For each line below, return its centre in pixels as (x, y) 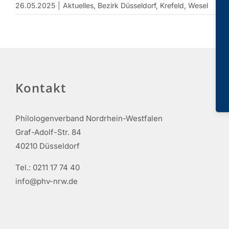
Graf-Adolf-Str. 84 (48, 132)
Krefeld (172, 5)
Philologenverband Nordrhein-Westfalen (89, 118)
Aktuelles (78, 5)
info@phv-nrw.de (47, 181)
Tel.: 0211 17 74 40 (48, 167)
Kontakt (41, 88)
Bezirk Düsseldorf (127, 5)
